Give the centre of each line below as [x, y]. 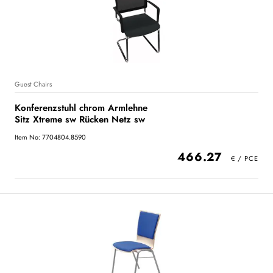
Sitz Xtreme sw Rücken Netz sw [80, 119]
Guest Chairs [33, 84]
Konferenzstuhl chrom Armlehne [81, 108]
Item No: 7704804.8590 [50, 137]
